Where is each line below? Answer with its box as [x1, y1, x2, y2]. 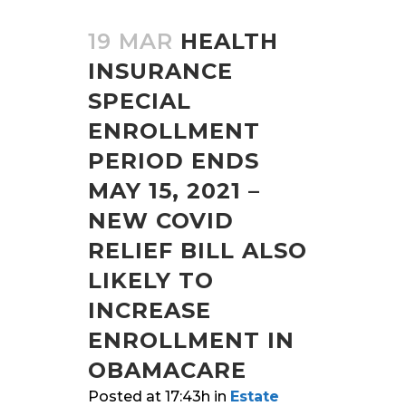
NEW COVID [88, 207, 234, 234]
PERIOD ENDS [88, 147, 259, 174]
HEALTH [180, 27, 278, 54]
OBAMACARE [88, 356, 246, 383]
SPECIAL [88, 87, 191, 114]
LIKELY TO [88, 266, 214, 294]
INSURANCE [88, 57, 233, 84]
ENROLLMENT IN [88, 326, 295, 353]
